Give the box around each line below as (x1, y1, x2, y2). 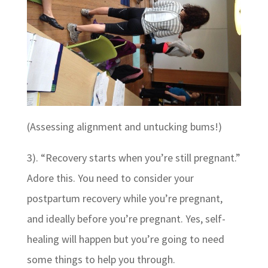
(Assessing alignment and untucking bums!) (26, 120, 222, 134)
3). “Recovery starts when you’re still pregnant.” (26, 151, 240, 165)
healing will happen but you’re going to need (26, 232, 224, 246)
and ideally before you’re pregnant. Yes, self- (26, 212, 226, 226)
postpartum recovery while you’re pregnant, (26, 191, 223, 206)
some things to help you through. (26, 252, 175, 267)
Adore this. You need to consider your (26, 171, 194, 185)
